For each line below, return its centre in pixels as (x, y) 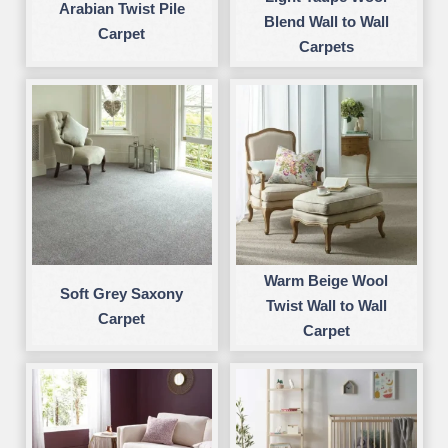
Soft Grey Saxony (122, 293)
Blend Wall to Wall (326, 21)
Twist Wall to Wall (326, 306)
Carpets (326, 46)
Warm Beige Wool (326, 281)
